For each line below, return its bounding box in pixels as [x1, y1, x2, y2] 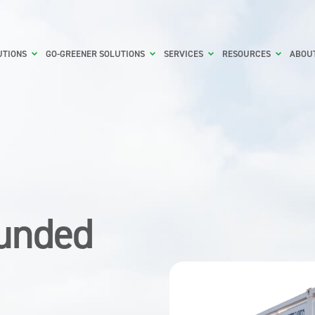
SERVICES [163, 48, 203, 60]
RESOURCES [221, 48, 271, 60]
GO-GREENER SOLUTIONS [45, 48, 145, 60]
